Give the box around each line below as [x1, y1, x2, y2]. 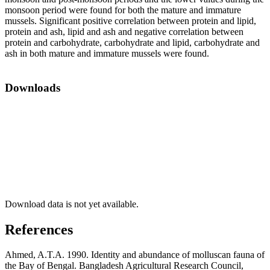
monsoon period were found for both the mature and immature [5, 5, 241, 16]
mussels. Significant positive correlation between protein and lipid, [5, 16, 256, 27]
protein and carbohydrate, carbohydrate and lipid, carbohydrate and [5, 37, 260, 48]
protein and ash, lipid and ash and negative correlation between [5, 27, 243, 37]
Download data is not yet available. [5, 198, 139, 209]
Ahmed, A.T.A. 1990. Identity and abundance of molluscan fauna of [5, 250, 265, 260]
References [5, 221, 73, 237]
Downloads [5, 81, 60, 94]
